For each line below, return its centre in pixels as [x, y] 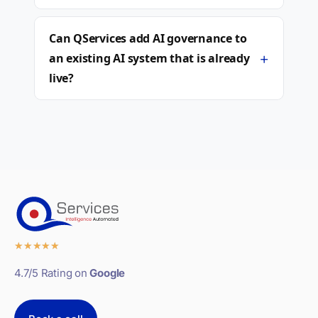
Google [108, 273]
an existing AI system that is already [149, 58]
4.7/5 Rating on [52, 273]
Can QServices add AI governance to [148, 38]
